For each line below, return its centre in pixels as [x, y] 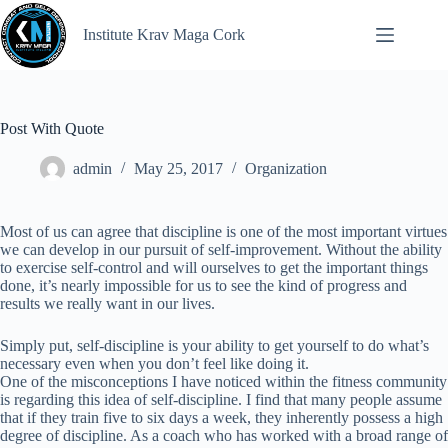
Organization [286, 169]
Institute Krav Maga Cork [164, 34]
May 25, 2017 [178, 169]
